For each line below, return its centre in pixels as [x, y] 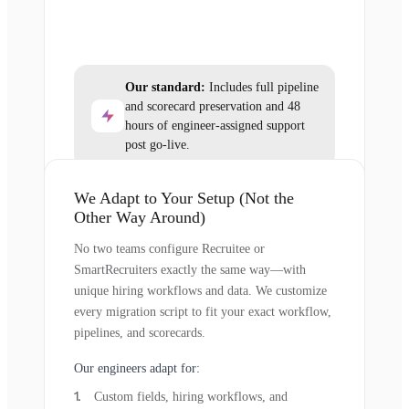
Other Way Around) [140, 217]
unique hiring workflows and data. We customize [200, 290]
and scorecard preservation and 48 [213, 106]
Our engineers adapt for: [137, 368]
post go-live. [157, 144]
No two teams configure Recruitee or [169, 248]
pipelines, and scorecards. [140, 332]
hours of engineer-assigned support [215, 125]
